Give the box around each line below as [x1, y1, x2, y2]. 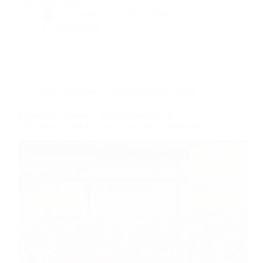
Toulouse [63, 85, 97, 96]
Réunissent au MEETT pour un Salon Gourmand [18, 120, 200, 131]
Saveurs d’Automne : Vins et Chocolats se [18, 110, 174, 120]
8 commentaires [41, 22, 99, 32]
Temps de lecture [110, 85, 173, 96]
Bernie [74, 8, 99, 19]
